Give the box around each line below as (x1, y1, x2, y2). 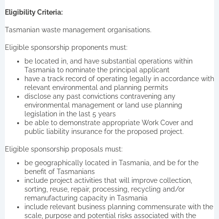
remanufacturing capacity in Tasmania (24, 194, 148, 202)
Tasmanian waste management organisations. (5, 25, 152, 34)
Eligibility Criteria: (5, 8, 63, 16)
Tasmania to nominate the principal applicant (24, 66, 170, 74)
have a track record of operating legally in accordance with (24, 74, 214, 83)
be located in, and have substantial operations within (24, 57, 193, 65)
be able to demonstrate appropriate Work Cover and (24, 118, 193, 127)
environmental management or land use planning (24, 101, 182, 109)
